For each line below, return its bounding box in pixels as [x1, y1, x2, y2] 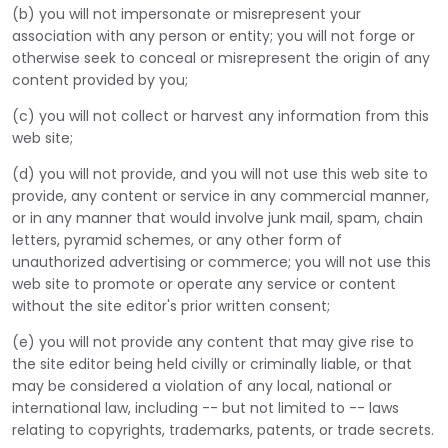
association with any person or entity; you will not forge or [12, 26, 415, 46]
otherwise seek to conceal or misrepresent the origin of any [12, 48, 430, 68]
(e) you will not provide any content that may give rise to [12, 332, 414, 352]
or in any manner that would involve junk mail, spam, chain [12, 208, 423, 228]
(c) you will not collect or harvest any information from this [12, 106, 429, 126]
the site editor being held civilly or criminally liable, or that [12, 354, 412, 374]
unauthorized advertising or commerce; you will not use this [12, 252, 431, 272]
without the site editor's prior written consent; [12, 296, 330, 316]
